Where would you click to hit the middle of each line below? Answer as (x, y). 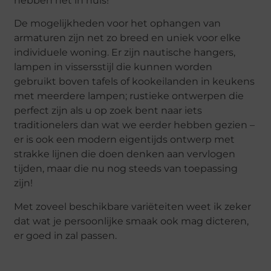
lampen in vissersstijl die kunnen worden (113, 67)
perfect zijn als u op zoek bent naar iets (108, 111)
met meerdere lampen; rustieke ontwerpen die (129, 96)
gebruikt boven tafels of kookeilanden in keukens (135, 82)
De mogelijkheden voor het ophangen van (118, 24)
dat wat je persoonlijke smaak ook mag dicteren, (132, 221)
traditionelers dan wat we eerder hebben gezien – (135, 125)
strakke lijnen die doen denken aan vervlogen (125, 154)
